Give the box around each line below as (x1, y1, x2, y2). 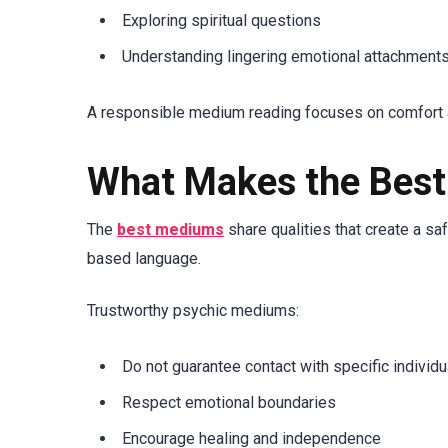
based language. (87, 249, 201, 269)
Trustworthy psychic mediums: (87, 301, 299, 321)
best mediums (117, 220, 224, 240)
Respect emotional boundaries (122, 392, 336, 412)
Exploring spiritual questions (122, 10, 321, 30)
